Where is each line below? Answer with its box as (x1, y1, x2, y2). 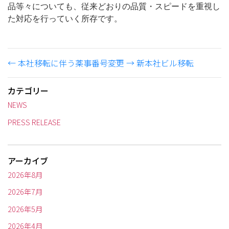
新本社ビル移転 (136, 56, 194, 69)
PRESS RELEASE (8, 116, 61, 128)
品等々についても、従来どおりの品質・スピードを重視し (8, 2, 220, 11)
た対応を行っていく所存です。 (8, 14, 122, 24)
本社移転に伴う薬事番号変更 (18, 56, 124, 69)
